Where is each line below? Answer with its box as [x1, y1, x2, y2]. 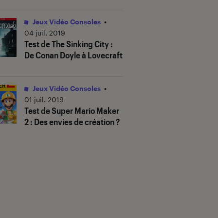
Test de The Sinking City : [24, 38, 113, 50]
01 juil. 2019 [24, 95, 64, 104]
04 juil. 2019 [24, 29, 65, 37]
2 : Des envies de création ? [24, 116, 120, 127]
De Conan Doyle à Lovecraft [24, 50, 123, 61]
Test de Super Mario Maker [24, 105, 119, 116]
